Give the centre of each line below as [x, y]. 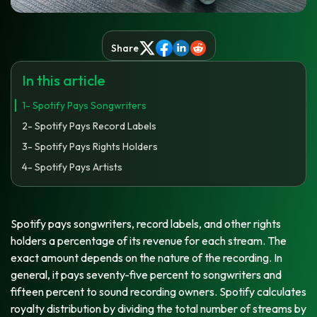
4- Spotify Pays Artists [72, 167]
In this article [64, 80]
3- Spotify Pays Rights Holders [90, 146]
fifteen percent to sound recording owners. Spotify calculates [158, 291]
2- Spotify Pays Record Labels [89, 126]
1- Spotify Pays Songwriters [84, 105]
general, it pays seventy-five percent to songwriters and [146, 274]
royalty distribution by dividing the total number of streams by [158, 308]
